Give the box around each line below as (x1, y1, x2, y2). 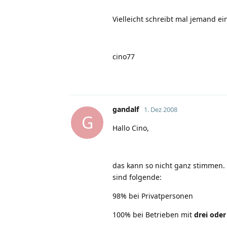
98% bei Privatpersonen (112, 191, 193, 201)
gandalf (112, 104, 139, 114)
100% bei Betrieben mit (112, 209, 194, 219)
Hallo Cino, (112, 123, 149, 133)
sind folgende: (112, 172, 162, 182)
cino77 (112, 51, 135, 61)
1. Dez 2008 (144, 104, 177, 114)
